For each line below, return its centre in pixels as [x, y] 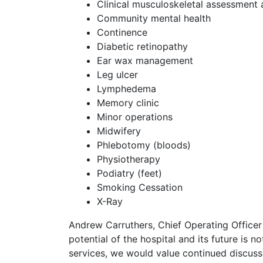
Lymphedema [127, 89]
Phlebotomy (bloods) [144, 145]
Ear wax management [145, 61]
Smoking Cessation [140, 188]
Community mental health [154, 18]
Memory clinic [128, 103]
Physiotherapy [129, 159]
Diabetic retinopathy [142, 47]
